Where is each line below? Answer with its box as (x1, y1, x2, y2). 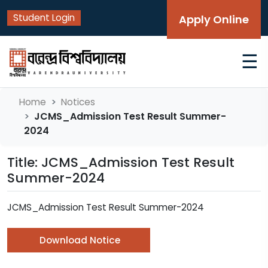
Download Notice (39, 234, 120, 246)
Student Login (13, 11, 75, 24)
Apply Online (179, 12, 249, 27)
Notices (61, 96, 95, 108)
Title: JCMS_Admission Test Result (7, 153, 234, 172)
